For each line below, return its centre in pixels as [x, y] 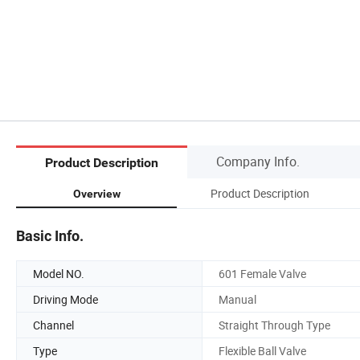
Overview [96, 193]
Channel [53, 325]
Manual [237, 299]
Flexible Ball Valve [262, 350]
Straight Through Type [274, 325]
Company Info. [258, 161]
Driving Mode [65, 299]
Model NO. [59, 273]
